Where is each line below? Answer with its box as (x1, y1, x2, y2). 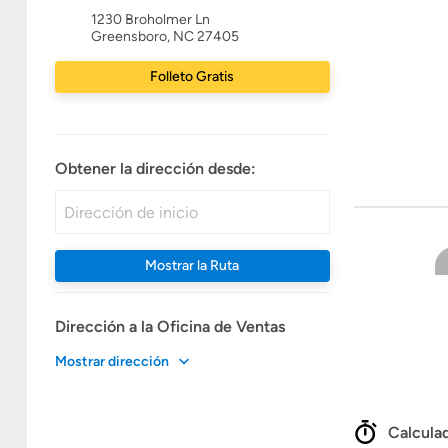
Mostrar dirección (54, 352, 169, 370)
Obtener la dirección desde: (54, 159, 256, 179)
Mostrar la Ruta (145, 257, 240, 275)
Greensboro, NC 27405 (90, 28, 239, 45)
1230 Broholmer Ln (90, 11, 210, 28)
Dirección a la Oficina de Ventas (54, 316, 285, 336)
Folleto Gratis (150, 68, 235, 85)
